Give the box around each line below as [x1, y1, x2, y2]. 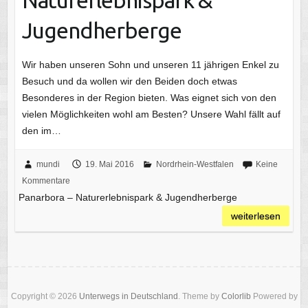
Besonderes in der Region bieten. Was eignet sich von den [21, 91, 276, 103]
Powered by [250, 291, 298, 301]
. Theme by [177, 291, 221, 301]
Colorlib [221, 291, 251, 301]
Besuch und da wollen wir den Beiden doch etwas [21, 75, 237, 87]
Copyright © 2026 [10, 291, 79, 301]
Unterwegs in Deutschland [78, 291, 178, 301]
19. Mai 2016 [85, 159, 134, 169]
